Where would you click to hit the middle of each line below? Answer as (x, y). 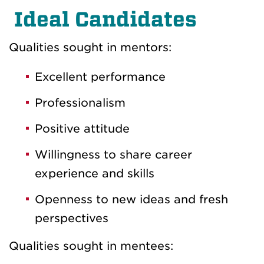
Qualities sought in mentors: (90, 48)
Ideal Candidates (103, 20)
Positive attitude (82, 129)
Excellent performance (100, 77)
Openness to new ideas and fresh (131, 200)
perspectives (72, 219)
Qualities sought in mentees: (91, 246)
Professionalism (80, 103)
